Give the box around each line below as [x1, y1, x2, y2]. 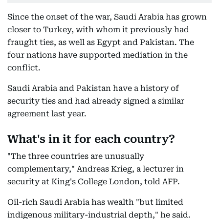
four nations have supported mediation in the [7, 50, 188, 60]
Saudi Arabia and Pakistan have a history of [7, 84, 179, 93]
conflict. [7, 63, 41, 72]
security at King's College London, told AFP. [7, 177, 180, 186]
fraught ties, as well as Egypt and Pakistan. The [7, 38, 194, 47]
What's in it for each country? [7, 133, 175, 145]
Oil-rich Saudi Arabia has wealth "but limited [7, 197, 183, 207]
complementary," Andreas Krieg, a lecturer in [7, 164, 184, 174]
